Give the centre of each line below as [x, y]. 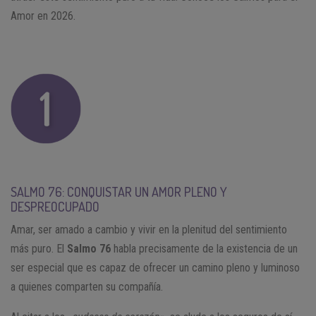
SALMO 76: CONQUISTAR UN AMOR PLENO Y [119, 192]
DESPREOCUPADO [55, 206]
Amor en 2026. [43, 16]
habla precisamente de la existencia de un [204, 248]
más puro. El [39, 248]
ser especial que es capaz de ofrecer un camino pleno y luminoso [155, 267]
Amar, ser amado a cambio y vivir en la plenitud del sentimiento [149, 229]
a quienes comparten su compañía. [87, 286]
